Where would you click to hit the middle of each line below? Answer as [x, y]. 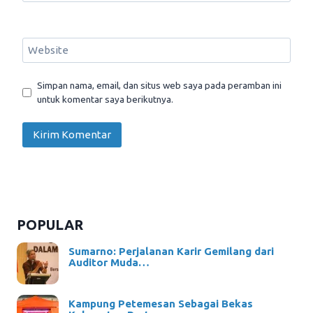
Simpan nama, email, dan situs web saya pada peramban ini [160, 86]
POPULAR [50, 225]
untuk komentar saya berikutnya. [105, 100]
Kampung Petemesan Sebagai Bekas [160, 304]
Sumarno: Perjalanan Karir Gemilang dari [171, 252]
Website [48, 50]
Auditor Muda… [109, 263]
